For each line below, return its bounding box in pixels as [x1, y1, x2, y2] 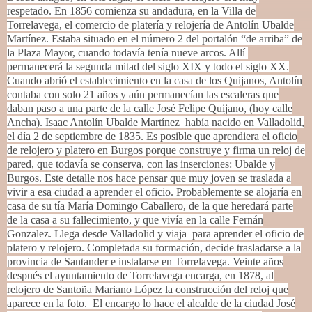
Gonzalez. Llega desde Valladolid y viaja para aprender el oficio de [7, 227, 304, 240]
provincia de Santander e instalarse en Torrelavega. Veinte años [7, 255, 283, 267]
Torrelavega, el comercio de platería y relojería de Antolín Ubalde [7, 18, 294, 31]
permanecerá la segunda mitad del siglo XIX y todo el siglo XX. [7, 60, 289, 72]
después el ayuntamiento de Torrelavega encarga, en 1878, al [7, 269, 274, 281]
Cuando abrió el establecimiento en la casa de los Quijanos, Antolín [7, 74, 302, 86]
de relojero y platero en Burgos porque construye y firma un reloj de [7, 143, 305, 156]
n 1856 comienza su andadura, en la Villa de [61, 4, 256, 17]
